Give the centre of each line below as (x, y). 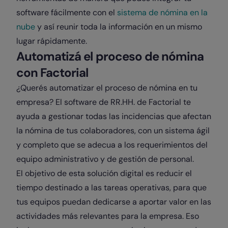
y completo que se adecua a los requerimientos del (112, 145)
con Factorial (52, 73)
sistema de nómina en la (162, 12)
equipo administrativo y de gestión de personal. (105, 159)
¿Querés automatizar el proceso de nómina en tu (107, 88)
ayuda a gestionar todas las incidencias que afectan (114, 116)
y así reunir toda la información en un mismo (119, 27)
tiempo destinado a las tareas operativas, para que (111, 188)
